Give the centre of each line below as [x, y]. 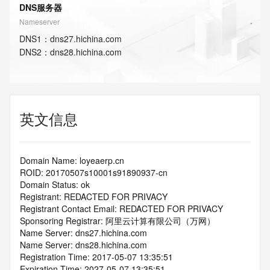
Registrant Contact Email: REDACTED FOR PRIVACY [121, 209]
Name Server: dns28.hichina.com [83, 245]
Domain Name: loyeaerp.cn [72, 160]
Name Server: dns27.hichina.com [83, 233]
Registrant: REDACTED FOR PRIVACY [94, 196]
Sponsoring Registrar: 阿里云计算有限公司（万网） [118, 221]
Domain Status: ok [55, 184]
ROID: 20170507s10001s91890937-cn [94, 172]
